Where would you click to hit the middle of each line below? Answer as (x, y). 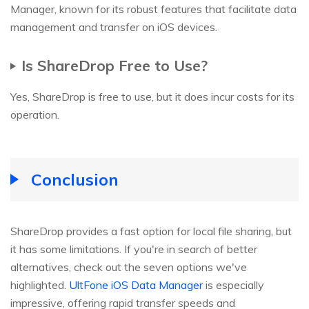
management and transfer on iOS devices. (114, 27)
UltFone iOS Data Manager (136, 285)
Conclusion (75, 179)
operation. (35, 114)
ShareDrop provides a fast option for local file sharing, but (151, 231)
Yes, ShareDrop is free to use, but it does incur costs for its (152, 96)
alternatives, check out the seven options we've (129, 267)
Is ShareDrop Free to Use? (114, 65)
